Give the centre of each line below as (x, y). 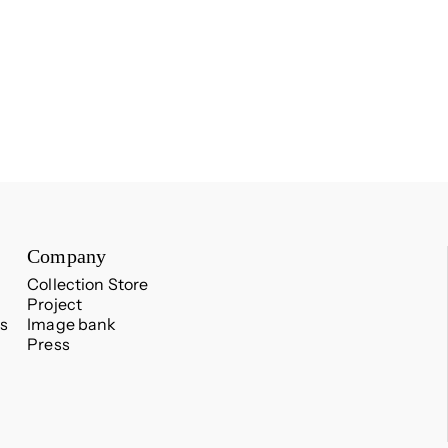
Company (67, 255)
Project (55, 303)
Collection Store (88, 283)
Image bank (72, 323)
